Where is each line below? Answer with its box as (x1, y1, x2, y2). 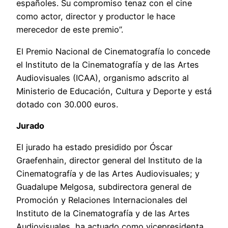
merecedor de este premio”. (16, 24, 123, 35)
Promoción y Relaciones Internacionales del (16, 195, 187, 206)
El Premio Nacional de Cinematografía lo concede (16, 46, 210, 56)
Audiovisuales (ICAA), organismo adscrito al (16, 72, 189, 83)
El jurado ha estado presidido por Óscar (16, 142, 173, 153)
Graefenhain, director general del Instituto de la (16, 155, 202, 166)
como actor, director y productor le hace (16, 11, 175, 22)
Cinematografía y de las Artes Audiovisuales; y (16, 168, 199, 179)
